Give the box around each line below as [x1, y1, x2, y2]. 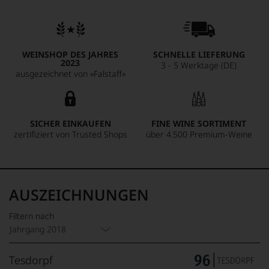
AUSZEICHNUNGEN [9, 184, 149, 205]
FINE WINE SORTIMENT [151, 118, 246, 129]
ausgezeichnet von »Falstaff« [15, 68, 125, 79]
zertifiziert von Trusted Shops [13, 128, 127, 140]
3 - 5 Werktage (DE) [161, 59, 237, 71]
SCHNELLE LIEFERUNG [153, 49, 245, 60]
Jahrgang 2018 [10, 223, 66, 235]
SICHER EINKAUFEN [29, 118, 111, 129]
